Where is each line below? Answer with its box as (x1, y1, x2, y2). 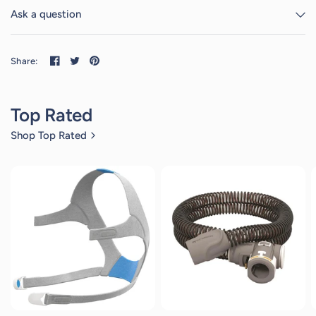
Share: (11, 55, 38, 66)
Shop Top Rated (11, 129, 87, 142)
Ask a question (11, 8, 81, 20)
